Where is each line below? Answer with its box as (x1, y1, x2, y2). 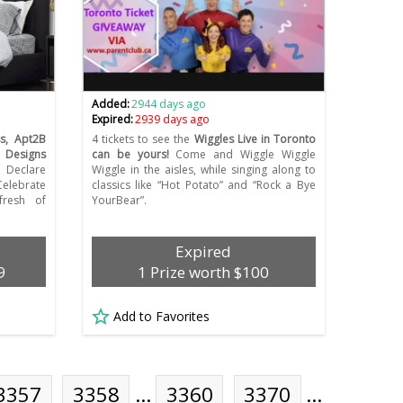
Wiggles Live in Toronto (190, 131, 316, 148)
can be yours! (91, 147, 169, 163)
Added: (91, 96, 130, 112)
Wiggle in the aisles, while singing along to (91, 162, 316, 178)
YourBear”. (91, 193, 147, 209)
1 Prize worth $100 (138, 262, 270, 283)
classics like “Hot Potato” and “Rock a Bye (91, 177, 316, 193)
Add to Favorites (112, 308, 210, 326)
